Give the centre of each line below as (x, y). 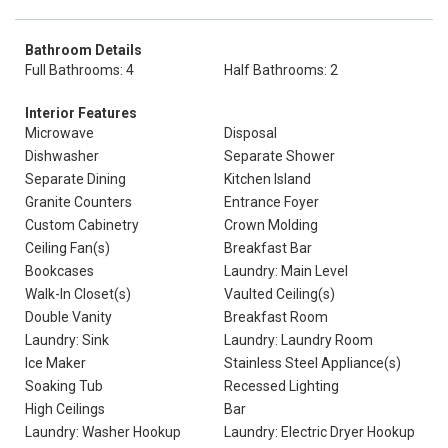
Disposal (250, 133)
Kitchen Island (267, 179)
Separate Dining (75, 179)
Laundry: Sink (67, 340)
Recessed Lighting (281, 386)
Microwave (59, 133)
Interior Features (81, 113)
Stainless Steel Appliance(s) (312, 363)
